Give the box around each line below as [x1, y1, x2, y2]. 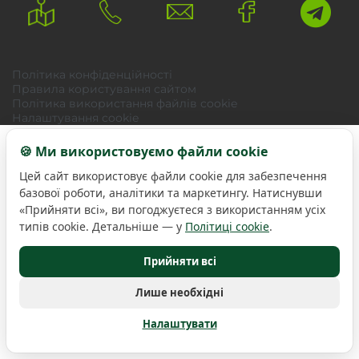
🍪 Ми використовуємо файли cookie [19, 143, 268, 160]
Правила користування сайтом [12, 82, 196, 97]
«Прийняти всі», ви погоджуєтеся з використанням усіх [19, 202, 325, 217]
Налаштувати [142, 317, 217, 331]
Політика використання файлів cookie [12, 96, 237, 111]
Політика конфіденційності [12, 67, 172, 83]
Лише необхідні [135, 285, 224, 300]
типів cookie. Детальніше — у [19, 219, 185, 234]
